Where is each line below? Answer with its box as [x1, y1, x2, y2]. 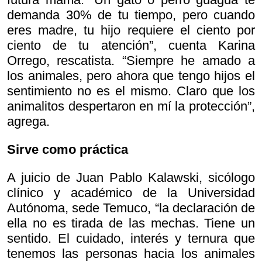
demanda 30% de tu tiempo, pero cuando [7, 8, 255, 23]
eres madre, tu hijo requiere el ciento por [7, 23, 255, 38]
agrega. [7, 114, 50, 129]
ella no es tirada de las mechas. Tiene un [7, 216, 255, 231]
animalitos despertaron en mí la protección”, [7, 99, 255, 114]
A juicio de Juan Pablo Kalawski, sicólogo [7, 170, 255, 185]
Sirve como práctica [7, 142, 128, 157]
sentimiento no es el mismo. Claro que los [7, 84, 255, 99]
